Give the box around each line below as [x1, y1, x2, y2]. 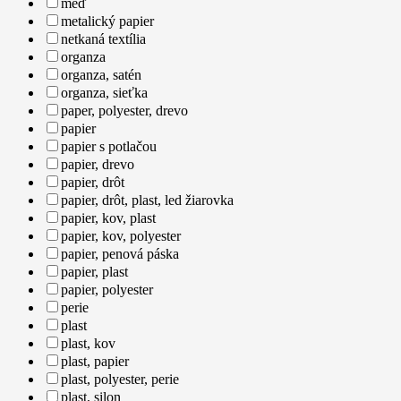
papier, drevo [61, 156, 134, 172]
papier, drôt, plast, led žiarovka [61, 192, 234, 208]
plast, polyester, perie [61, 371, 179, 387]
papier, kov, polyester [61, 227, 181, 243]
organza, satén [61, 66, 141, 82]
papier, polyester [61, 281, 153, 297]
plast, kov [61, 335, 115, 351]
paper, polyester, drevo [61, 102, 188, 118]
